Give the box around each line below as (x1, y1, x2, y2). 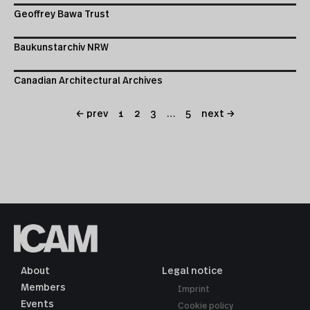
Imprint (177, 285, 210, 294)
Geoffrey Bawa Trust (14, 10, 109, 20)
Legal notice (162, 266, 223, 277)
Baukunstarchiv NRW (14, 43, 109, 53)
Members (21, 283, 66, 293)
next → (201, 109, 235, 120)
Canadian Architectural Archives (14, 76, 163, 86)
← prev (75, 109, 108, 120)
